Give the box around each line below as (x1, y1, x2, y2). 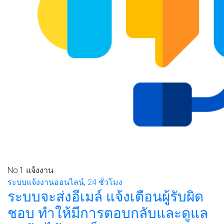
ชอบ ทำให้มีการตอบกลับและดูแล (7, 204, 208, 221)
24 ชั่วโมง (87, 177, 122, 187)
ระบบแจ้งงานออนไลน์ (7, 177, 84, 187)
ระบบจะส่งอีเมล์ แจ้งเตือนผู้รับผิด (7, 188, 203, 205)
